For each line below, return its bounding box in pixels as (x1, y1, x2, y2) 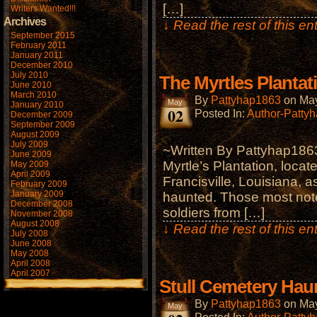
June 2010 (11, 80, 52, 90)
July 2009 (11, 139, 48, 149)
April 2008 (11, 258, 50, 268)
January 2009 (11, 189, 64, 199)
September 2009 (11, 120, 75, 129)
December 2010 (11, 60, 73, 70)
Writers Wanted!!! (11, 4, 76, 13)
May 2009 (11, 159, 49, 169)
